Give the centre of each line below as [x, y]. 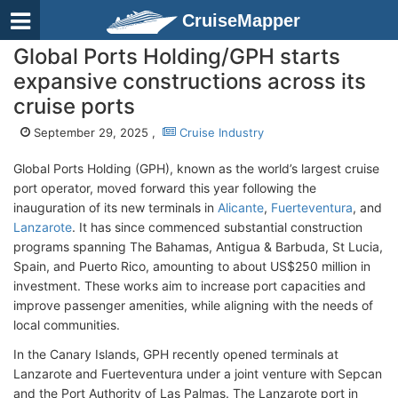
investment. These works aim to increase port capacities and [190, 286]
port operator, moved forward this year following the [165, 188]
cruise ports [74, 106]
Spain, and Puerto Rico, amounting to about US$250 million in [192, 266]
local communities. [68, 325]
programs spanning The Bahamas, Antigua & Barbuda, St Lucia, [198, 247]
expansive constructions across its [190, 81]
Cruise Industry [220, 132]
